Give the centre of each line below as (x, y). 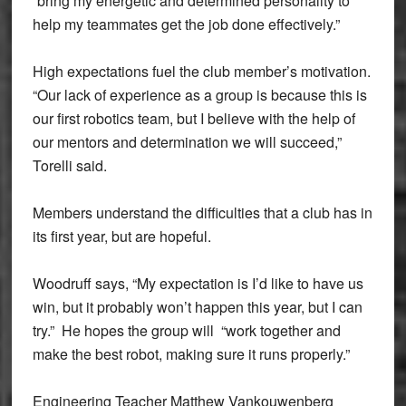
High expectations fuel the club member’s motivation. (201, 71)
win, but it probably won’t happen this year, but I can (197, 307)
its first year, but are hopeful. (121, 236)
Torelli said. (69, 165)
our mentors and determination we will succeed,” (187, 142)
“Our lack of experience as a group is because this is (199, 95)
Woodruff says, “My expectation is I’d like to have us (198, 283)
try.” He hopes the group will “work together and (186, 330)
